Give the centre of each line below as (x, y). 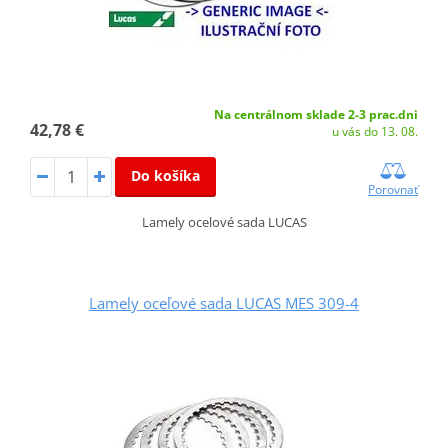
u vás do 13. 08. (375, 132)
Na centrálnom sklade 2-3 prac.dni (316, 115)
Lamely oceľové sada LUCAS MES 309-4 (224, 303)
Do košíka (165, 176)
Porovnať (393, 190)
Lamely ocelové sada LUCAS (224, 222)
